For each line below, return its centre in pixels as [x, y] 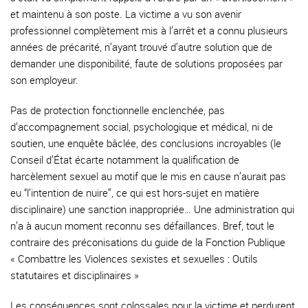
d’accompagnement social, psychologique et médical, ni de [142, 126]
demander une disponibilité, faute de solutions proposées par [146, 63]
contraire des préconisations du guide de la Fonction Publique [148, 242]
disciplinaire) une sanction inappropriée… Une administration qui [152, 209]
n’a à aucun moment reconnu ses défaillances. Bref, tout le [142, 225]
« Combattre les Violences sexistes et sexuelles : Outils [134, 258]
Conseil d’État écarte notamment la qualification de [125, 159]
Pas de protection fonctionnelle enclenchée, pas [118, 110]
